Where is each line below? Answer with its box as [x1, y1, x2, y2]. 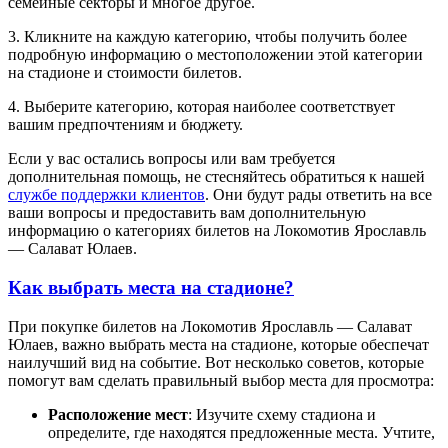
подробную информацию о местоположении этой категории [8, 46, 423, 64]
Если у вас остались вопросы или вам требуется [8, 150, 335, 168]
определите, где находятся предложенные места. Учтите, [48, 423, 435, 441]
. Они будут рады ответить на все [205, 186, 432, 204]
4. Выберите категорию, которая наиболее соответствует [8, 98, 395, 116]
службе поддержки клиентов [8, 186, 205, 204]
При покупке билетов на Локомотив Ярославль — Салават [8, 317, 412, 335]
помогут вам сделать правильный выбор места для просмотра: [8, 371, 434, 389]
